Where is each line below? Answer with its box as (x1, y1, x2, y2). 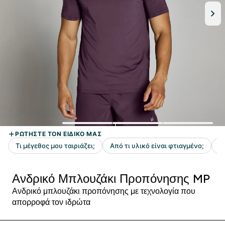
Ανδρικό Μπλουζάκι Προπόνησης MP (12, 172, 210, 185)
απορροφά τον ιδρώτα (12, 198, 90, 206)
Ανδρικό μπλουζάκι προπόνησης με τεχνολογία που (12, 187, 195, 195)
